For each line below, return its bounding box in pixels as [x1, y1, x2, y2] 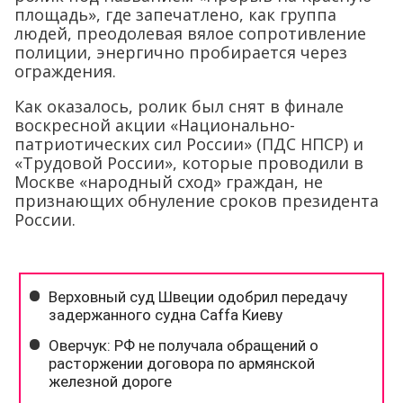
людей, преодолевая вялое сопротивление [14, 22, 366, 44]
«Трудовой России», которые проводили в [14, 151, 363, 174]
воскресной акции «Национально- [14, 113, 295, 136]
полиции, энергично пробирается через [14, 40, 347, 63]
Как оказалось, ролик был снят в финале [14, 94, 344, 117]
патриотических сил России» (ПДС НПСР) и [14, 132, 363, 155]
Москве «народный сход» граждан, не [14, 170, 323, 193]
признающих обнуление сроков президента [14, 189, 379, 211]
